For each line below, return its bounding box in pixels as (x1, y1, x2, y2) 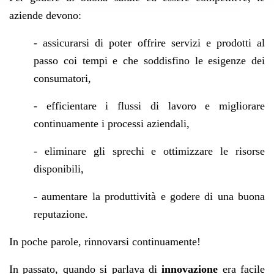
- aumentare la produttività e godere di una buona (34, 190, 265, 202)
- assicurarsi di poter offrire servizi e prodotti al (34, 36, 265, 49)
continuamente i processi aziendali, (34, 117, 190, 130)
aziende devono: (9, 9, 81, 21)
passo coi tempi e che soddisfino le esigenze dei (34, 54, 265, 67)
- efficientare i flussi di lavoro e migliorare (34, 99, 265, 112)
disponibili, (34, 162, 84, 175)
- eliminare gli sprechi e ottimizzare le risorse (34, 144, 265, 157)
